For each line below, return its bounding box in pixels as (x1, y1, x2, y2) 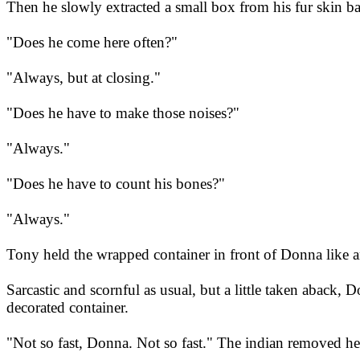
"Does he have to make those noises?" (6, 104, 239, 122)
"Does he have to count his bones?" (6, 175, 225, 193)
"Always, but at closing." (6, 69, 161, 87)
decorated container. (6, 299, 129, 317)
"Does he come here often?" (6, 34, 178, 51)
